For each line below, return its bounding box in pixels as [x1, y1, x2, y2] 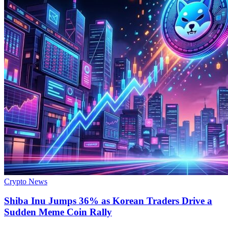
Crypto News [4, 177, 47, 186]
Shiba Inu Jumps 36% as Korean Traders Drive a [4, 195, 212, 207]
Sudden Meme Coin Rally [4, 207, 112, 218]
